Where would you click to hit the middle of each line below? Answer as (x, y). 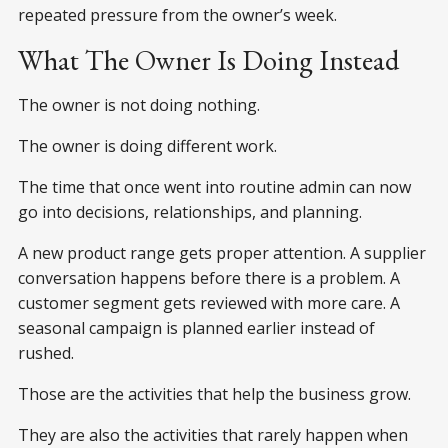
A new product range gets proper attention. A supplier (222, 252)
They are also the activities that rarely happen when (213, 434)
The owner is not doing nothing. (139, 104)
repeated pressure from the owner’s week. (177, 14)
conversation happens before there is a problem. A (209, 277)
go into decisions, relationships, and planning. (190, 211)
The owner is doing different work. (147, 145)
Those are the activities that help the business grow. (214, 393)
